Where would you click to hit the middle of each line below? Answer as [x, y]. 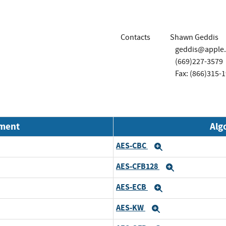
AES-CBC [132, 146]
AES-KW [131, 208]
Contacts [135, 37]
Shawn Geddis [194, 37]
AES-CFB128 [138, 166]
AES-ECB [132, 187]
